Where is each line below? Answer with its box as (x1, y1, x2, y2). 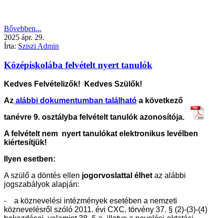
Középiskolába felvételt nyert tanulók (4, 59, 152, 70)
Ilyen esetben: (4, 154, 55, 163)
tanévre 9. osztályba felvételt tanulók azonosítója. (4, 112, 190, 121)
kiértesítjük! (4, 138, 47, 146)
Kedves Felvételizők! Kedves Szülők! (4, 79, 142, 88)
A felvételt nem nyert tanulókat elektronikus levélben (4, 129, 198, 138)
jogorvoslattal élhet (80, 171, 152, 180)
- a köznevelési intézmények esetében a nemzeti (4, 196, 177, 205)
